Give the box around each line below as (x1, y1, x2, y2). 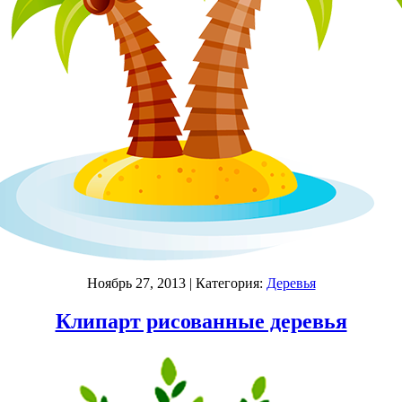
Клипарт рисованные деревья (55, 309, 347, 333)
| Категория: (185, 275, 267, 291)
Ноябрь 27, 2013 (86, 275, 186, 291)
